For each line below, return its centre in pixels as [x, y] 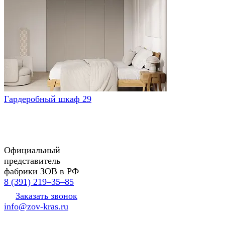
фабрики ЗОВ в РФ [41, 171]
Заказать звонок [46, 196]
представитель [32, 160]
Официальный [32, 150]
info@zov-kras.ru [36, 206]
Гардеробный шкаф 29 [48, 99]
